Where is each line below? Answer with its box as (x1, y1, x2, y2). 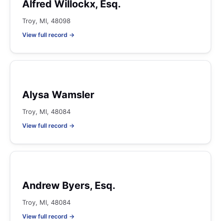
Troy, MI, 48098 (22, 17, 71, 25)
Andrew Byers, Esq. (22, 180, 115, 191)
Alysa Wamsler (22, 89, 94, 101)
